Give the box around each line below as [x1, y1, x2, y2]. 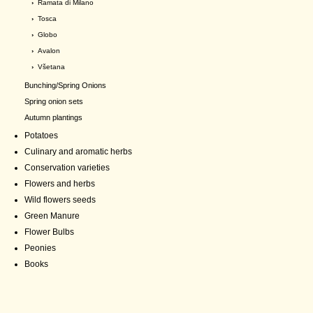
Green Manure [24, 211, 80, 221]
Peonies [24, 243, 56, 253]
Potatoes [24, 131, 58, 140]
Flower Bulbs [24, 227, 74, 237]
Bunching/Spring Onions [24, 81, 106, 89]
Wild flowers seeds [24, 195, 96, 205]
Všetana [38, 63, 65, 71]
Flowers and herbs [24, 179, 95, 189]
